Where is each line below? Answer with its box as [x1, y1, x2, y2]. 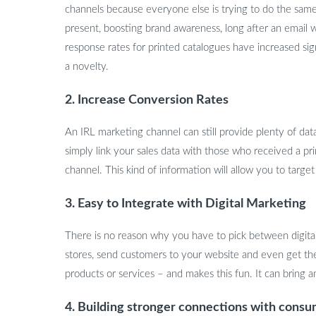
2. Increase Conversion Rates [65, 93, 229, 106]
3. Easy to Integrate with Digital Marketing [65, 197, 306, 209]
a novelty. [65, 61, 109, 73]
